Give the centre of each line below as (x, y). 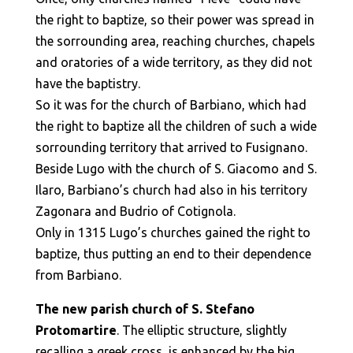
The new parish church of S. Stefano (145, 309)
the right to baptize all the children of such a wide (176, 126)
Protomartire (76, 330)
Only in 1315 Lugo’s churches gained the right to (173, 232)
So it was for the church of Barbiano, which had (171, 105)
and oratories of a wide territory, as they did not (173, 62)
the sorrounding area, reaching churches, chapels (175, 41)
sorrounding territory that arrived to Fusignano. (171, 147)
